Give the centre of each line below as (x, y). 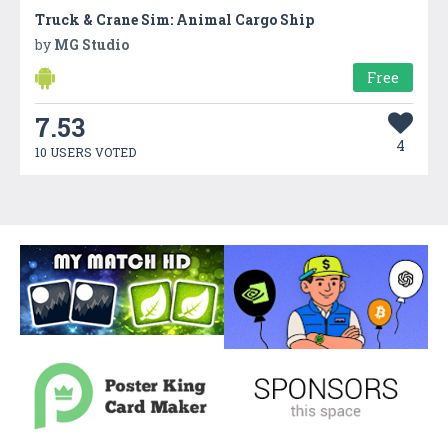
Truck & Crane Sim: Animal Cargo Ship (174, 19)
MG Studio (91, 44)
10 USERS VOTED (85, 151)
